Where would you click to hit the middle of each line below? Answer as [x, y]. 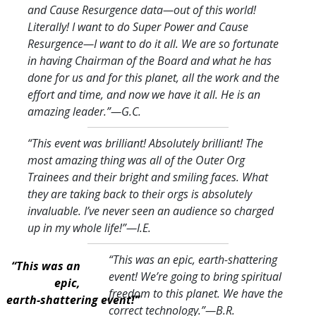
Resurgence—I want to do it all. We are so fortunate [153, 43]
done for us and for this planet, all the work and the [153, 77]
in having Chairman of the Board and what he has [150, 60]
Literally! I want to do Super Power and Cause [138, 26]
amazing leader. [67, 111]
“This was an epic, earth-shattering [193, 259]
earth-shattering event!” [73, 299]
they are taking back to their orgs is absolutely [140, 194]
